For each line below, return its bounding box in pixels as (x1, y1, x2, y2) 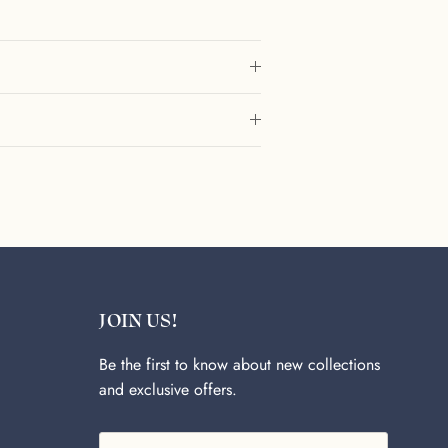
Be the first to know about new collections (99, 353, 381, 377)
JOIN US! (99, 306, 177, 333)
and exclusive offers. (99, 378, 238, 402)
